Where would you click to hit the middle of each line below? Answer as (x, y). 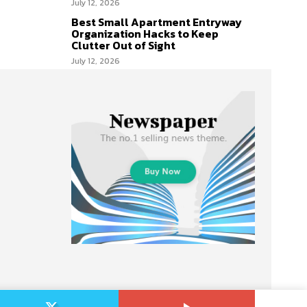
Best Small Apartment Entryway (157, 22)
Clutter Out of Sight (123, 45)
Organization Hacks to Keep (145, 34)
